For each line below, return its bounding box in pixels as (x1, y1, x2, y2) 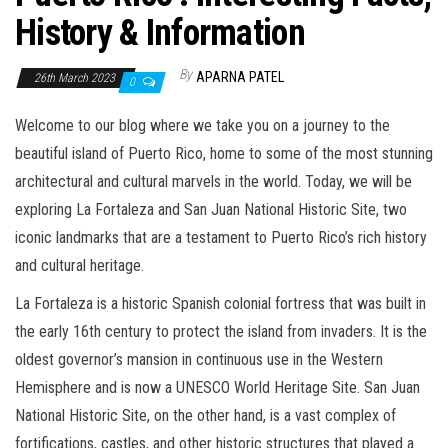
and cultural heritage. (15, 256, 144, 275)
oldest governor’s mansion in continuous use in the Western (15, 350, 383, 369)
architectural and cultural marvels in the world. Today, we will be (15, 172, 412, 191)
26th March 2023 (34, 71, 118, 85)
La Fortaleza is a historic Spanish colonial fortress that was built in (15, 294, 426, 313)
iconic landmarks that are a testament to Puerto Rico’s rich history (15, 228, 427, 247)
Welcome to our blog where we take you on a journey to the (15, 116, 390, 135)
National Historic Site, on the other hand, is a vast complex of (15, 406, 396, 425)
